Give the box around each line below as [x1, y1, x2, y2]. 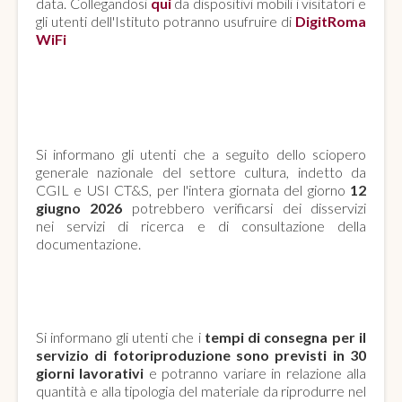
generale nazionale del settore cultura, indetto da [36, 162, 366, 180]
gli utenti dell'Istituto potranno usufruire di [36, 12, 295, 30]
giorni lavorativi [36, 363, 144, 381]
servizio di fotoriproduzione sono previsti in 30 [36, 345, 366, 363]
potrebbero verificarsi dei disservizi [122, 198, 367, 216]
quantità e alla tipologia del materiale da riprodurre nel [36, 381, 366, 399]
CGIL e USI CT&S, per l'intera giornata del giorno [36, 180, 350, 198]
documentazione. [36, 234, 141, 252]
